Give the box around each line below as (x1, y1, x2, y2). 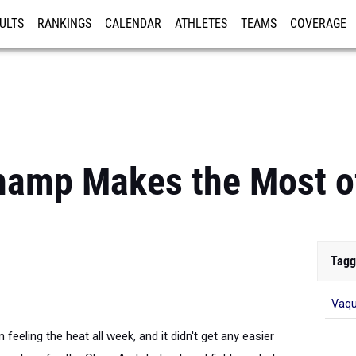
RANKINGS (37, 17, 91, 31)
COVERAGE (290, 17, 346, 31)
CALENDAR (105, 17, 161, 31)
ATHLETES (175, 17, 227, 31)
